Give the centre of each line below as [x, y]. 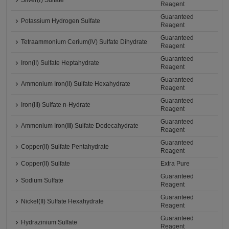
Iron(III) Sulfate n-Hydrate [56, 105]
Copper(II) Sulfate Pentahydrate [65, 147]
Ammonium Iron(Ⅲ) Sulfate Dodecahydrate [80, 126]
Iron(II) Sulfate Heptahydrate [60, 63]
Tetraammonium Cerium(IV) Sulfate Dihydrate [84, 42]
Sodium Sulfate [42, 181]
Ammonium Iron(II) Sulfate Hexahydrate [76, 84]
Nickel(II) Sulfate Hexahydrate [63, 202]
